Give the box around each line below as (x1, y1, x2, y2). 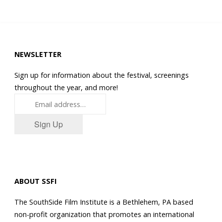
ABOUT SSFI (14, 176, 56, 186)
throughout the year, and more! (14, 83, 118, 93)
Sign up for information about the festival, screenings (14, 70, 189, 80)
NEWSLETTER (14, 50, 61, 59)
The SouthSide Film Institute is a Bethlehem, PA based (14, 197, 193, 207)
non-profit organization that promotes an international (14, 210, 194, 220)
